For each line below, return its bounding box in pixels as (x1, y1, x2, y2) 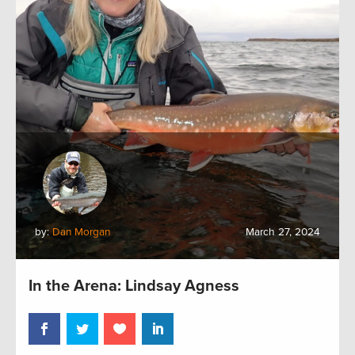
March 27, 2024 (246, 225, 320, 239)
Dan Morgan (52, 225, 110, 239)
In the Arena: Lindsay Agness (29, 276, 239, 296)
